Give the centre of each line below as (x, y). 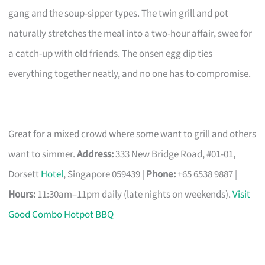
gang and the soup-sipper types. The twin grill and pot (119, 13)
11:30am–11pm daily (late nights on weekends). (134, 194)
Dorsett (25, 174)
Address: (96, 154)
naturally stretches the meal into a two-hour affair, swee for (130, 33)
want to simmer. (43, 154)
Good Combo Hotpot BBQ (61, 214)
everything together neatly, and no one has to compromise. (130, 74)
